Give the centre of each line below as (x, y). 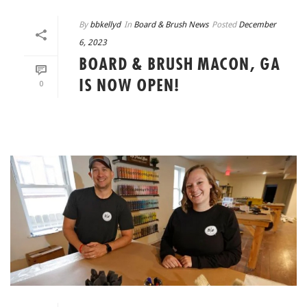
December (257, 24)
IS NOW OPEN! (129, 86)
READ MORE (181, 118)
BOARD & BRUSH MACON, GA (180, 65)
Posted (224, 24)
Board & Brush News (171, 24)
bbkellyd (105, 24)
